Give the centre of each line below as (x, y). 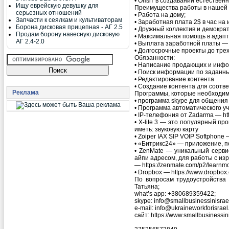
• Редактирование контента (174, 79)
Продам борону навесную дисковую (68, 34)
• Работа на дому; (160, 15)
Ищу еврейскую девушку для (57, 6)
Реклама (26, 93)
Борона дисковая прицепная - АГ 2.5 (69, 27)
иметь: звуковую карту (166, 129)
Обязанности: (155, 58)
